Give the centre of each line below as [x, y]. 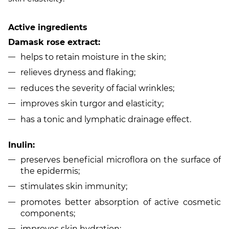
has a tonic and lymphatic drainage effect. [106, 119]
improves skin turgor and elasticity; [92, 104]
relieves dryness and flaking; [78, 73]
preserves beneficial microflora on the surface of [121, 159]
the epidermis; [50, 171]
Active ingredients [48, 27]
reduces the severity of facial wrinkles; [97, 88]
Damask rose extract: [54, 42]
